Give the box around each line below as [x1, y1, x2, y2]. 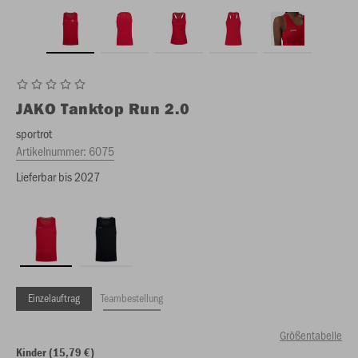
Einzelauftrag [28, 290, 80, 305]
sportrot [16, 125, 52, 141]
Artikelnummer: [16, 142, 89, 159]
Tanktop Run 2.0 [61, 98, 191, 118]
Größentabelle [280, 327, 342, 343]
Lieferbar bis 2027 [16, 168, 100, 185]
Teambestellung [101, 290, 163, 305]
